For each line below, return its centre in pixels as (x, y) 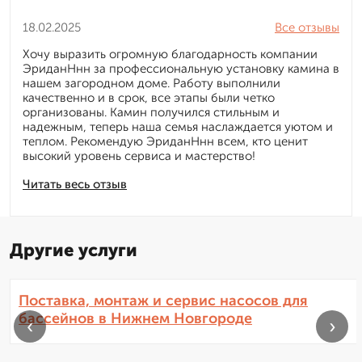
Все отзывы (307, 28)
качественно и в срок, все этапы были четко (149, 98)
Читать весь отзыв (75, 185)
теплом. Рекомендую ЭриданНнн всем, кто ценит (165, 142)
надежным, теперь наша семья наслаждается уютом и (178, 127)
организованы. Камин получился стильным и (151, 113)
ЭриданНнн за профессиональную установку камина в (181, 69)
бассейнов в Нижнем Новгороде (135, 319)
